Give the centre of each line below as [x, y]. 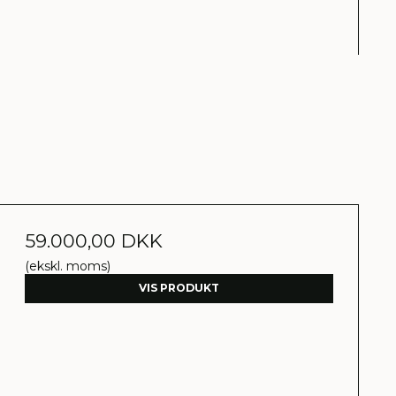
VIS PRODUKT [179, 288]
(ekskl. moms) [68, 267]
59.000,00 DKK [94, 241]
